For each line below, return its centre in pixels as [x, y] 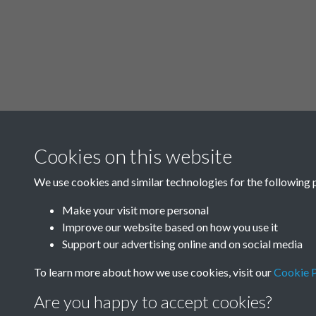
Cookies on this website [133, 156]
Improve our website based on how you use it [170, 227]
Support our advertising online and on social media [182, 244]
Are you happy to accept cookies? [153, 302]
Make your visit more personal [135, 210]
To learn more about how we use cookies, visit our [154, 272]
